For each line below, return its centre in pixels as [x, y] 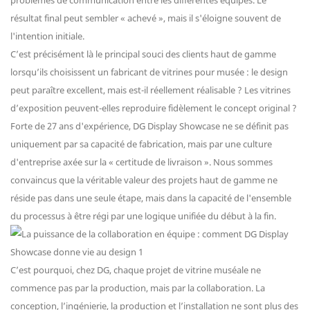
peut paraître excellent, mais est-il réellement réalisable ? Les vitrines [151, 90]
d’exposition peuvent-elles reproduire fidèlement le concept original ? [154, 108]
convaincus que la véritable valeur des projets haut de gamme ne [144, 180]
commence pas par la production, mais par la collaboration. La [138, 288]
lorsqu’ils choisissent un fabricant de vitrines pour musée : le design [149, 72]
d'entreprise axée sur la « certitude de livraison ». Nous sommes [142, 162]
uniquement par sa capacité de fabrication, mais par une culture [141, 144]
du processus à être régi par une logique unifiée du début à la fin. [143, 216]
